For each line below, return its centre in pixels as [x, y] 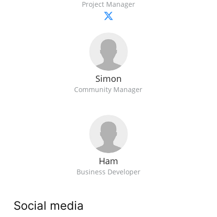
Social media [49, 206]
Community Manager [108, 90]
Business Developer [108, 172]
